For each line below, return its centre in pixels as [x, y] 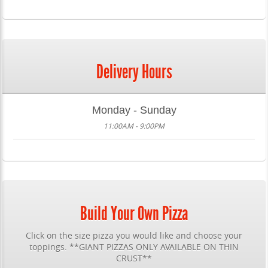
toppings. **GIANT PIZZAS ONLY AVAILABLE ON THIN [134, 247]
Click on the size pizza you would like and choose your [134, 236]
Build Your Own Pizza [134, 213]
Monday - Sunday [134, 110]
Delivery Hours [134, 72]
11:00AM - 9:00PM [134, 127]
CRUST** [134, 258]
